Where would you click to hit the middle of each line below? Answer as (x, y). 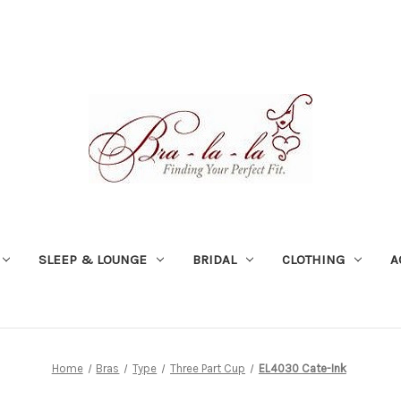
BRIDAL (214, 259)
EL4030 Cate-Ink (302, 368)
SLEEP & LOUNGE (92, 259)
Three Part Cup (208, 368)
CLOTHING (313, 259)
